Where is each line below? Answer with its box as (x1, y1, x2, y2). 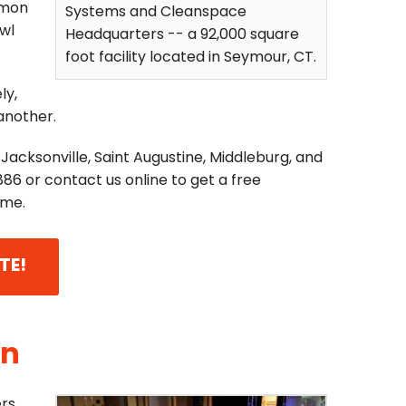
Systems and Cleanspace (65, 5, 246, 20)
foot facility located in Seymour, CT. (65, 50, 316, 65)
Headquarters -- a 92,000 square (65, 27, 299, 43)
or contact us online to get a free (22, 173, 261, 188)
